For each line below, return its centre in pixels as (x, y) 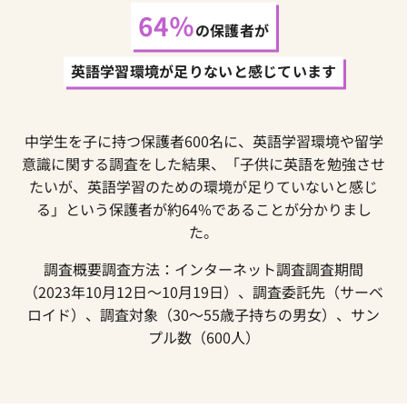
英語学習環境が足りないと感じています (203, 71)
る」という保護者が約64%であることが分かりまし (203, 209)
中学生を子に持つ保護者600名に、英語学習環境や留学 (203, 141)
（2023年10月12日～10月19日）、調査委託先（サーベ (203, 292)
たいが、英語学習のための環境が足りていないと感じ (203, 187)
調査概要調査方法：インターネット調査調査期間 (203, 269)
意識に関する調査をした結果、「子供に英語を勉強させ (203, 164)
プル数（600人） (203, 338)
